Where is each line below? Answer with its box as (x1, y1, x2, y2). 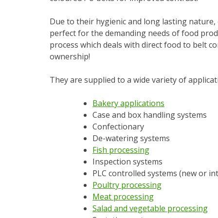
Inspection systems (92, 156, 163, 167)
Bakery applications (92, 97, 164, 109)
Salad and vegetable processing (92, 202, 208, 214)
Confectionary (92, 121, 144, 132)
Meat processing (92, 191, 154, 202)
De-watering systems (92, 132, 170, 144)
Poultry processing (92, 179, 162, 190)
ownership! (50, 51, 90, 62)
